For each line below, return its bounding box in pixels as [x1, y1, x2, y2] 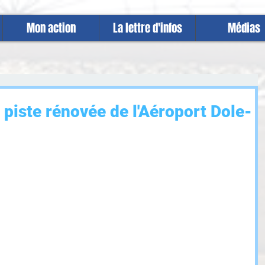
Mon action [26, 20, 76, 36]
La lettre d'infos [112, 20, 182, 36]
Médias [227, 20, 260, 36]
